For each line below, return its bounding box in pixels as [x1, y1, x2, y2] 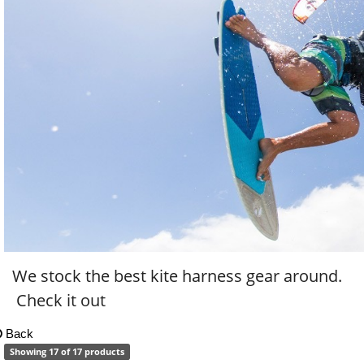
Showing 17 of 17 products [9, 345, 124, 357]
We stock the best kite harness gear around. [12, 265, 342, 287]
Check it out [12, 289, 106, 311]
